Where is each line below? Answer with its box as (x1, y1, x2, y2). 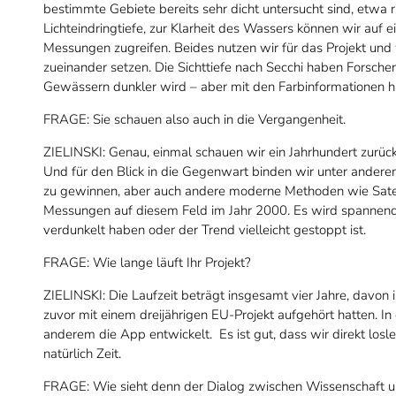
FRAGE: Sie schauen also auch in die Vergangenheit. (43, 110, 346, 128)
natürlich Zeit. (43, 344, 121, 362)
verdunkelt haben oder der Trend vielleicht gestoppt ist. (43, 220, 366, 239)
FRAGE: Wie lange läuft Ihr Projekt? (43, 253, 251, 271)
